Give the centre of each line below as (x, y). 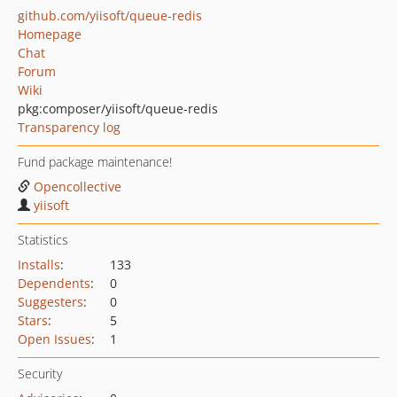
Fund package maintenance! (95, 162)
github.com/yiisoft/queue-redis (110, 16)
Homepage (50, 34)
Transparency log (69, 127)
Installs (39, 265)
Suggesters (51, 302)
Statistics (43, 240)
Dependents (54, 283)
